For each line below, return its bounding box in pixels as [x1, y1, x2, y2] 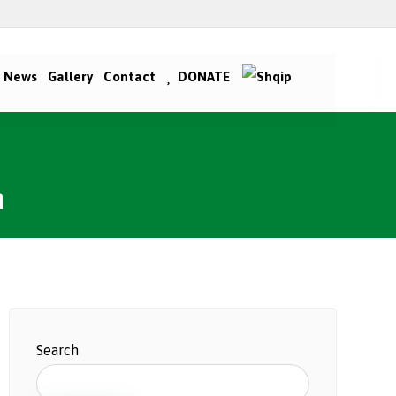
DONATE [177, 69, 230, 84]
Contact [103, 69, 156, 84]
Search [35, 342, 79, 358]
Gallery [47, 69, 93, 84]
